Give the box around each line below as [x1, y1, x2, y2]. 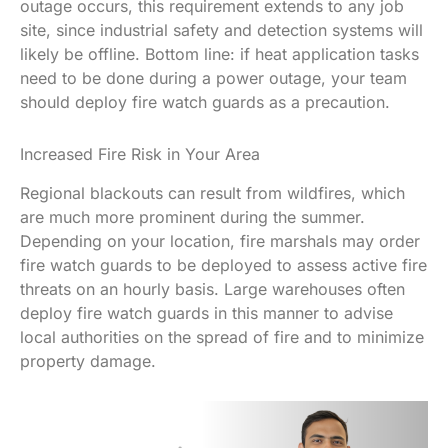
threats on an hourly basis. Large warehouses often [20, 278, 405, 299]
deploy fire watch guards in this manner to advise [20, 302, 393, 323]
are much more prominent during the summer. [20, 206, 365, 227]
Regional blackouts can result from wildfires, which [20, 182, 405, 203]
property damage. [20, 350, 156, 371]
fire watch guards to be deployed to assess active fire [20, 254, 427, 275]
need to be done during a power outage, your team [20, 67, 407, 88]
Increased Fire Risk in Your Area [20, 143, 260, 164]
